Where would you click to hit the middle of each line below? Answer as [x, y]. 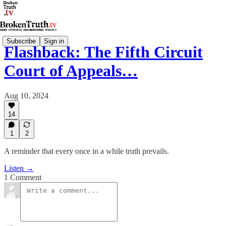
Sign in [54, 41]
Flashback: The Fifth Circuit [103, 52]
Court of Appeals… [71, 71]
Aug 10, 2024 [26, 95]
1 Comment [23, 177]
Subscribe [21, 41]
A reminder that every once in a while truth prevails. [87, 151]
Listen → [19, 168]
